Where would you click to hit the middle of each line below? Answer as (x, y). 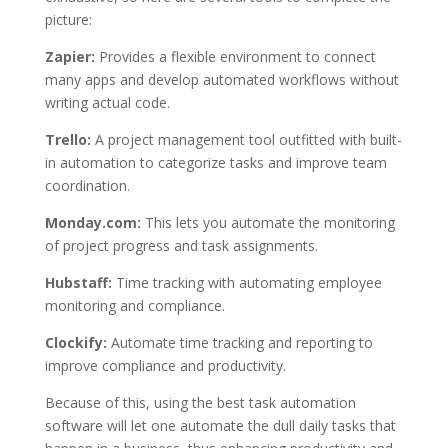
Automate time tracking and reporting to (239, 342)
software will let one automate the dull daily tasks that (220, 425)
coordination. (87, 185)
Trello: (67, 139)
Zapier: (69, 56)
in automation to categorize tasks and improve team (215, 162)
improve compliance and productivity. (165, 365)
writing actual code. (107, 102)
